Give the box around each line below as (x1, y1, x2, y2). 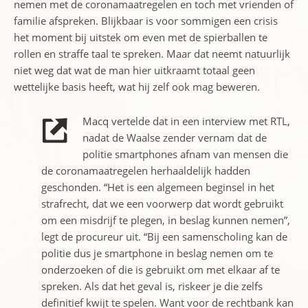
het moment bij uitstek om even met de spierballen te (14, 30, 267, 44)
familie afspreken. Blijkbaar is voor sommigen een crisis (14, 14, 278, 27)
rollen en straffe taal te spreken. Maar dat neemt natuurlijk (14, 47, 290, 60)
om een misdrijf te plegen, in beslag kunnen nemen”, (41, 213, 290, 227)
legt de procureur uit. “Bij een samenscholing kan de (41, 230, 287, 243)
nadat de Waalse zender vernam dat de (82, 131, 267, 144)
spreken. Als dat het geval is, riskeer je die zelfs (41, 279, 263, 293)
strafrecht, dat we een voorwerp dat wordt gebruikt (41, 197, 283, 210)
